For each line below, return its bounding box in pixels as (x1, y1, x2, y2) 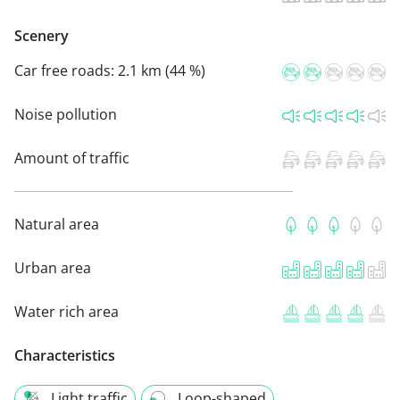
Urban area (14, 258, 91, 279)
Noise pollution (14, 104, 117, 125)
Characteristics (14, 346, 115, 366)
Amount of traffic (14, 148, 129, 169)
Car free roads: (14, 61, 118, 81)
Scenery (14, 26, 69, 46)
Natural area (14, 214, 99, 235)
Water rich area (14, 302, 119, 322)
